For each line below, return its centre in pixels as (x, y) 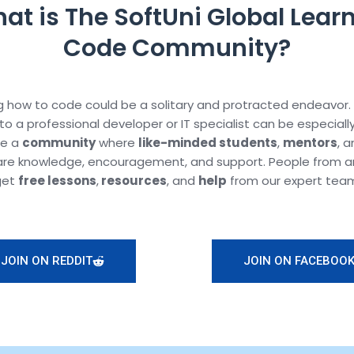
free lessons (57, 180)
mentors (310, 142)
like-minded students (207, 142)
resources (132, 180)
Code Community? (177, 48)
